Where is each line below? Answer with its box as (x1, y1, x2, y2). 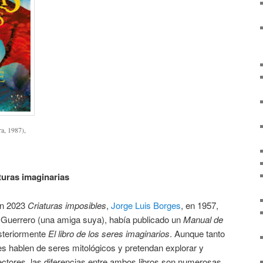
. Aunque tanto (170, 227, 225, 240)
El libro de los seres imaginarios (48, 227, 170, 240)
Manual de (183, 213, 223, 225)
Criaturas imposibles (28, 198, 106, 211)
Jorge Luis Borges (111, 198, 181, 211)
